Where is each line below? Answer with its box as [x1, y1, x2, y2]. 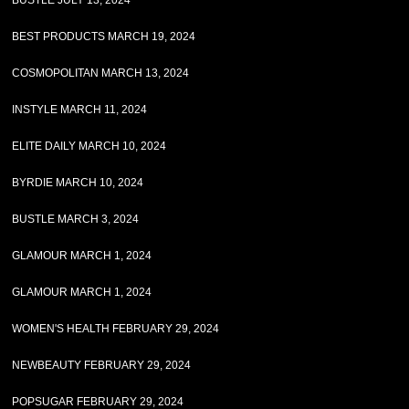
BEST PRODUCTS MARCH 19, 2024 [12, 30, 196, 43]
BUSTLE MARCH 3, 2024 [12, 213, 140, 225]
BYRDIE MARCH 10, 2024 [12, 176, 144, 189]
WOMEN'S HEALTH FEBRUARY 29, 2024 [12, 322, 220, 335]
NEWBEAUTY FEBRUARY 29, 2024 [12, 359, 192, 372]
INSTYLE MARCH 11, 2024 [12, 103, 148, 116]
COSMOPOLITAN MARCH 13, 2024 [12, 67, 190, 79]
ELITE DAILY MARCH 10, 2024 [12, 140, 167, 152]
